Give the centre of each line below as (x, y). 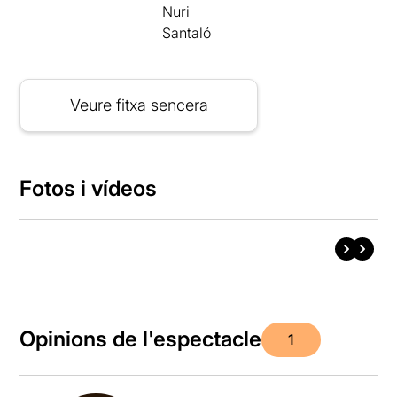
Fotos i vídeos (89, 188)
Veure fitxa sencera (139, 105)
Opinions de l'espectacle (141, 339)
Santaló (187, 32)
